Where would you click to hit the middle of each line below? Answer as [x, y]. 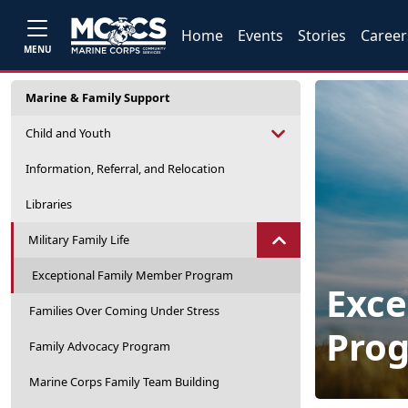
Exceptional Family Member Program [133, 275]
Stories [322, 35]
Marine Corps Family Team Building [124, 382]
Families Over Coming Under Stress [124, 311]
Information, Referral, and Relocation [125, 168]
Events [261, 35]
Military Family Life [79, 240]
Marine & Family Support [98, 97]
